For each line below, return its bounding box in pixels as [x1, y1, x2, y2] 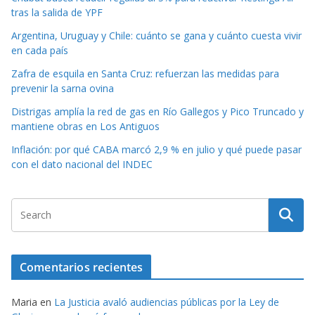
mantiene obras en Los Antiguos [11, 119, 160, 133]
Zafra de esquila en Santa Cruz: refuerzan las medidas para [11, 66, 279, 80]
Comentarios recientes [20, 259, 143, 275]
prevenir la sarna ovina [11, 81, 114, 95]
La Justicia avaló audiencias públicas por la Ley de [54, 295, 279, 309]
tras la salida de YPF [11, 5, 103, 19]
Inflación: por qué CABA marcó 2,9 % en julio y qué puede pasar [11, 142, 302, 156]
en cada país [11, 43, 68, 57]
